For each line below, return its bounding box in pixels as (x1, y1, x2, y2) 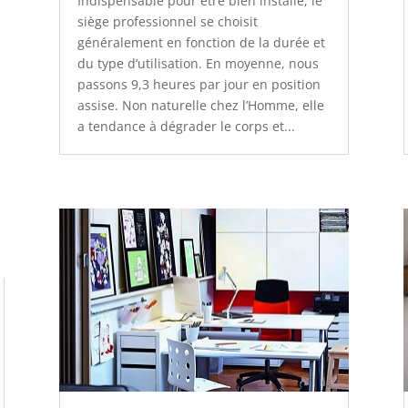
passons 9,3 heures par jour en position (76, 76, 321, 94)
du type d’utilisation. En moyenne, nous (76, 55, 319, 73)
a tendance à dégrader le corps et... (76, 117, 295, 136)
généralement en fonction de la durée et (76, 34, 325, 52)
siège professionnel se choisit (76, 13, 258, 31)
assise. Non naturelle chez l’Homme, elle (76, 97, 324, 115)
